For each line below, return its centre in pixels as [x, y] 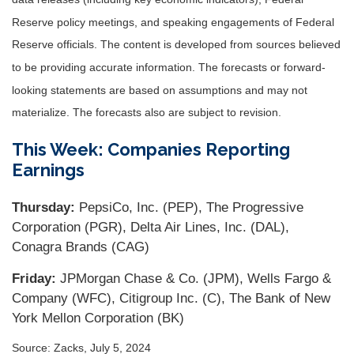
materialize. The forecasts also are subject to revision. [147, 113]
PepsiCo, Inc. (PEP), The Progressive [189, 208]
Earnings [48, 170]
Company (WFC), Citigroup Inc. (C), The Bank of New [171, 299]
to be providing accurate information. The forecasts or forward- [169, 68]
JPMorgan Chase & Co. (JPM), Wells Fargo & [196, 279]
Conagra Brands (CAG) [81, 247]
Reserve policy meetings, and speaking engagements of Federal [173, 22]
